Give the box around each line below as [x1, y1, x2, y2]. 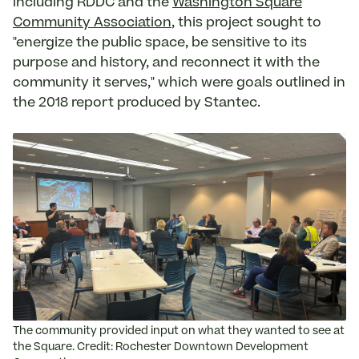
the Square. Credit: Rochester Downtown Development [13, 342, 309, 353]
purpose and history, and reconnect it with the [13, 56, 320, 70]
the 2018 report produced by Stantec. [13, 96, 264, 110]
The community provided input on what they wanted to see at [13, 326, 345, 337]
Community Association [13, 16, 171, 30]
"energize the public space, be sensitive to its [13, 36, 307, 50]
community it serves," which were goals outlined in [13, 76, 345, 90]
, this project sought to [171, 16, 321, 30]
